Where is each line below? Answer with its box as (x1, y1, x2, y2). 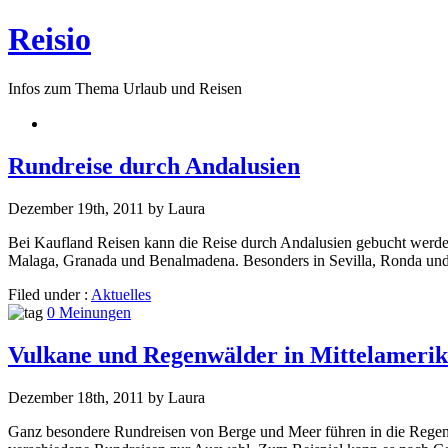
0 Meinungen (47, 303, 131, 321)
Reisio (8, 21, 91, 58)
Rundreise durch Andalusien (8, 152, 300, 179)
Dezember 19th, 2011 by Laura (8, 199, 205, 217)
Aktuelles (91, 285, 151, 303)
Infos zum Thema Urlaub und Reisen (8, 79, 242, 97)
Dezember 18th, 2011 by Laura (8, 388, 205, 406)
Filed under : (8, 285, 91, 303)
